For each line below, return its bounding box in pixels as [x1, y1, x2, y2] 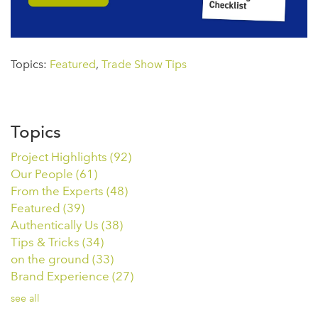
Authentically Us [11, 217, 102, 232]
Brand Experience [11, 268, 112, 283]
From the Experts [11, 183, 106, 198]
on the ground [11, 251, 92, 266]
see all [11, 292, 40, 305]
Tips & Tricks [11, 234, 82, 249]
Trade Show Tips [102, 57, 187, 71]
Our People [11, 166, 76, 181]
